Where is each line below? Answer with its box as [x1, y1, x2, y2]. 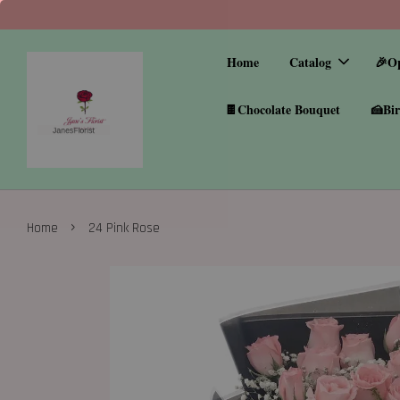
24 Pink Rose [88, 220, 160, 237]
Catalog [289, 53, 332, 71]
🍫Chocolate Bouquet [224, 100, 340, 119]
